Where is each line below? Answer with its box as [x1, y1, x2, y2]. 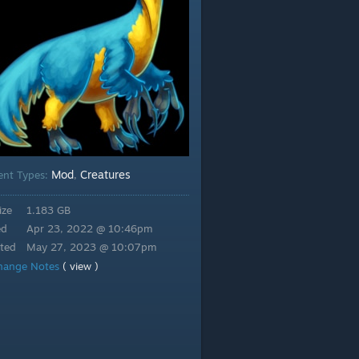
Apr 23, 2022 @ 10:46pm [26, 222, 153, 235]
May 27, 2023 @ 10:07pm [26, 240, 157, 253]
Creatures [80, 167, 131, 181]
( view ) [63, 260, 99, 272]
